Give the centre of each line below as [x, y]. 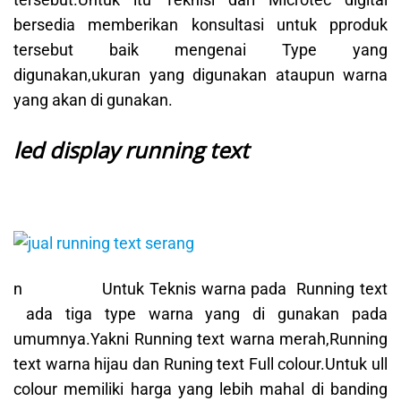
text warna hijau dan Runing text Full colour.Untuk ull [200, 363]
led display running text [131, 149]
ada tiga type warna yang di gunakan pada [200, 313]
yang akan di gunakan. [93, 100]
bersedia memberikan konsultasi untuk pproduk [200, 25]
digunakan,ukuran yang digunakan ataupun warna [200, 75]
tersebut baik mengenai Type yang [200, 50]
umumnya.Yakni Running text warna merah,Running [200, 338]
